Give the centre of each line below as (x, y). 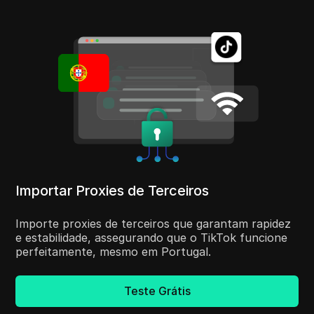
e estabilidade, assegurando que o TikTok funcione (152, 237)
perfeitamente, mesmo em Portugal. (114, 251)
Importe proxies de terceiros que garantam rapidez (153, 223)
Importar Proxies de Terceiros (112, 190)
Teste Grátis (157, 291)
